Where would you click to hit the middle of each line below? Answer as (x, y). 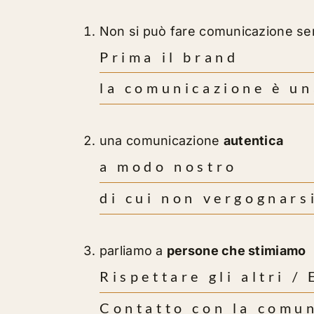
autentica (253, 141)
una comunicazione (161, 141)
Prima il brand (169, 56)
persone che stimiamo (236, 251)
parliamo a (133, 251)
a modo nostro (168, 166)
